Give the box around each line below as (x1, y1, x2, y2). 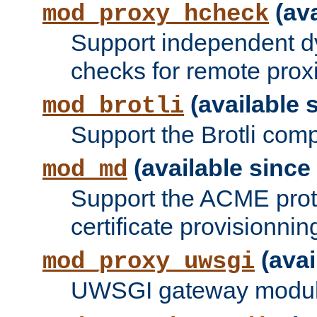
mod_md (42, 156, 127, 184)
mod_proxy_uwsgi (42, 248, 255, 276)
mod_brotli (42, 93, 184, 120)
